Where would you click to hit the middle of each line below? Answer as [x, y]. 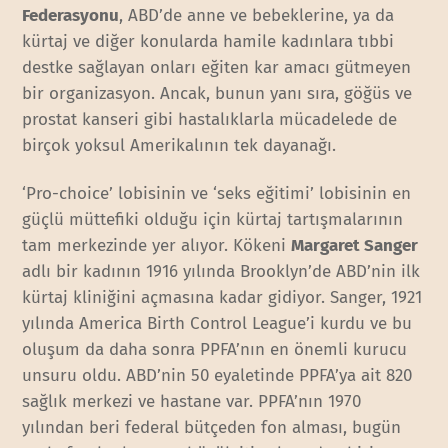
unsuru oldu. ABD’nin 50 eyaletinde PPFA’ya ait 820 [217, 376]
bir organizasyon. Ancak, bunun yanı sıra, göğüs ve [217, 93]
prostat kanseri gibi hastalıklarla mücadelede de [210, 119]
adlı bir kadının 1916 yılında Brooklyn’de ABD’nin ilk [221, 272]
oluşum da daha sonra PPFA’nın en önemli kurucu [215, 350]
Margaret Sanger [355, 246]
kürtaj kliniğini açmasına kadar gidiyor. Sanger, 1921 [222, 298]
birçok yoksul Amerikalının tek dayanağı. [179, 145]
